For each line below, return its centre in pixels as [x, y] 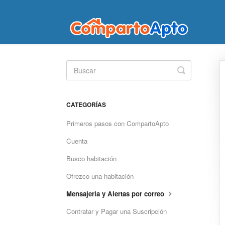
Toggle [194, 70]
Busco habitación [91, 158]
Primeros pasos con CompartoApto [118, 123]
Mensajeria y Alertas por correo [116, 194]
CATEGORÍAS [86, 104]
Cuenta [77, 141]
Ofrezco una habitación [100, 176]
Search [195, 78]
